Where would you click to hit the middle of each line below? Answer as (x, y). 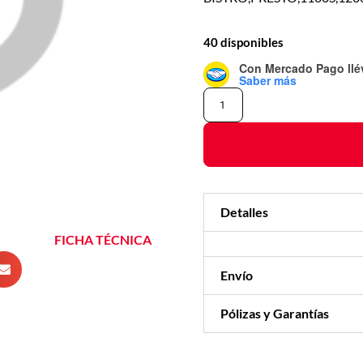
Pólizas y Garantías (275, 313)
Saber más (268, 80)
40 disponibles (244, 42)
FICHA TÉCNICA (103, 240)
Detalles (245, 211)
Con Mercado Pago (294, 68)
